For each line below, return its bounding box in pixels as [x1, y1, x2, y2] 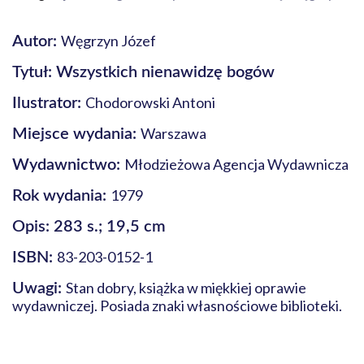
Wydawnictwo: [12, 157, 124, 173]
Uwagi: [12, 280, 66, 297]
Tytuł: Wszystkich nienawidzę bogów [12, 64, 275, 80]
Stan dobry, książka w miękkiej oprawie [66, 279, 306, 297]
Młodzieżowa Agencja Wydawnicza [124, 155, 349, 173]
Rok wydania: [12, 188, 110, 204]
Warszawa [141, 124, 206, 142]
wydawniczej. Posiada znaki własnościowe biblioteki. [12, 297, 342, 314]
